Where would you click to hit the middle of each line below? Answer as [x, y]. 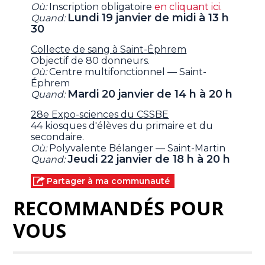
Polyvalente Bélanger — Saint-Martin [138, 148]
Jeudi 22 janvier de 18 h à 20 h [149, 159]
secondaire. [58, 137]
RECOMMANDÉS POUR [119, 208]
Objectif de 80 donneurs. [91, 61]
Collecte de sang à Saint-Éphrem [109, 50]
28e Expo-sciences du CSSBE [100, 115]
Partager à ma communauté [109, 181]
